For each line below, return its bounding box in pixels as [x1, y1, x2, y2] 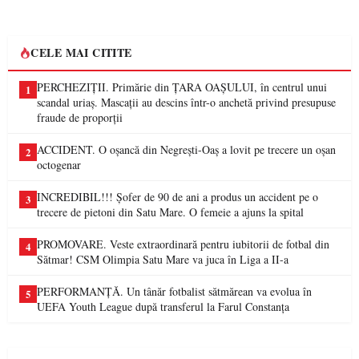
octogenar [37, 157, 81, 172]
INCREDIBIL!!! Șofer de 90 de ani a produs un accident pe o [37, 189, 318, 204]
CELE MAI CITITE [30, 44, 132, 61]
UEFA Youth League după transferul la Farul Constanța [37, 299, 289, 314]
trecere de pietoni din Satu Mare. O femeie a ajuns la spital [37, 204, 304, 220]
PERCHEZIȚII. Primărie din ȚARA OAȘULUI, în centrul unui [37, 79, 327, 95]
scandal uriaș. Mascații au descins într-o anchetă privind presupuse [37, 95, 336, 110]
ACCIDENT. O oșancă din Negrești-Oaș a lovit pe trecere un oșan [37, 142, 336, 157]
